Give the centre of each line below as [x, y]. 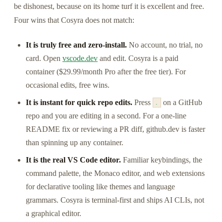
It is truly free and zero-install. [76, 45]
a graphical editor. [54, 213]
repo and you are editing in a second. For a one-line [106, 115]
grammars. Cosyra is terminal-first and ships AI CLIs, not [115, 200]
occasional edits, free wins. [68, 85]
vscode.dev [80, 58]
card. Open [44, 58]
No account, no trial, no [165, 45]
